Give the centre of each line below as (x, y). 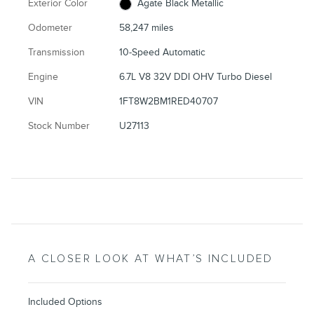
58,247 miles (147, 28)
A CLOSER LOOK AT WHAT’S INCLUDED (151, 259)
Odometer (50, 28)
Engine (43, 77)
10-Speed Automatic (163, 53)
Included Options (65, 302)
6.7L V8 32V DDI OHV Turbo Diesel (196, 77)
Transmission (56, 53)
